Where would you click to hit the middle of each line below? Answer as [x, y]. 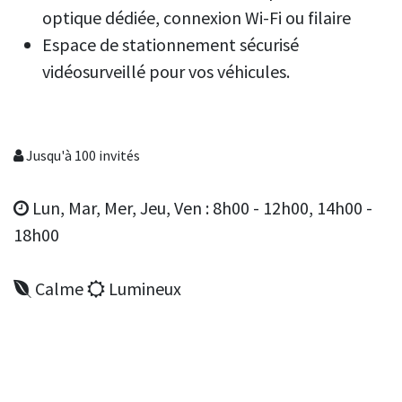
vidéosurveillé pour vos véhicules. [166, 71]
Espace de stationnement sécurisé [170, 44]
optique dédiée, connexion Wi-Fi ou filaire [198, 17]
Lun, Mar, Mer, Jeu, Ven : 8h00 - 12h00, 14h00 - [201, 207]
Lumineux [143, 288]
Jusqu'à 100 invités [82, 155]
